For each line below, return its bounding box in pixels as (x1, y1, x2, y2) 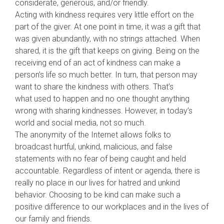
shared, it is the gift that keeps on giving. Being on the (15, 46, 199, 55)
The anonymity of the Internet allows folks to (15, 130, 171, 139)
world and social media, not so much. (15, 118, 146, 127)
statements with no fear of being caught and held (15, 154, 186, 163)
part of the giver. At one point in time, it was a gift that (15, 22, 200, 31)
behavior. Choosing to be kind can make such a (15, 190, 180, 199)
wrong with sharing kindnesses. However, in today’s (15, 106, 192, 115)
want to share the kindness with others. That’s (15, 82, 173, 91)
